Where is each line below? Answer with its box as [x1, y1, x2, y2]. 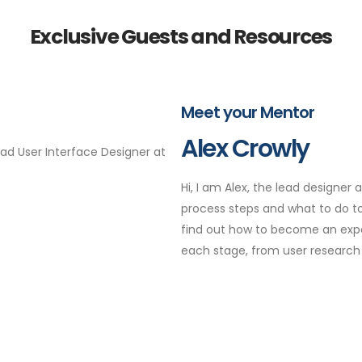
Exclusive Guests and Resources [29, 23, 333, 51]
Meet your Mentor [181, 101, 314, 124]
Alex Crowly [181, 132, 309, 166]
